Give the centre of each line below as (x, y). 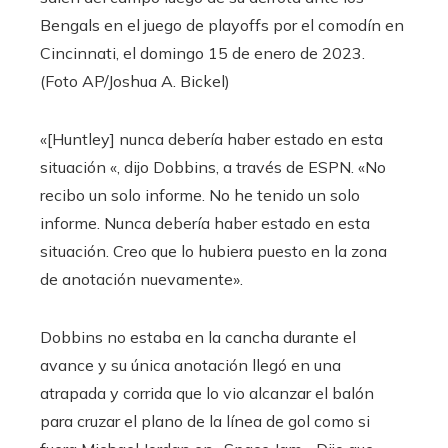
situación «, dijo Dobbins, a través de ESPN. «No (213, 166)
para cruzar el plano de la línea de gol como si (205, 420)
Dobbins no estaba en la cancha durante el (198, 336)
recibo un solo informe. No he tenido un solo (200, 194)
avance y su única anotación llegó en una (190, 364)
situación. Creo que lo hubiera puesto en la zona (213, 250)
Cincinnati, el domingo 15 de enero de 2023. (202, 52)
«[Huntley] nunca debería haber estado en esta (211, 138)
